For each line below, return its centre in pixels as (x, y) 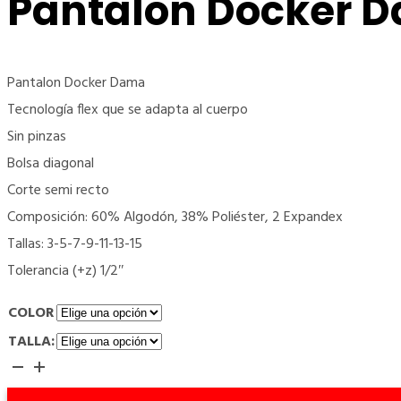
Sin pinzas (37, 137)
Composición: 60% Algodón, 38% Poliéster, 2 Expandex (175, 217)
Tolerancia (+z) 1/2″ (66, 271)
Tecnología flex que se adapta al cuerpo (128, 110)
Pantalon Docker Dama (76, 83)
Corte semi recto (58, 190)
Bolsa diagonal (51, 163)
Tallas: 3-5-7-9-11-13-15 (75, 244)
